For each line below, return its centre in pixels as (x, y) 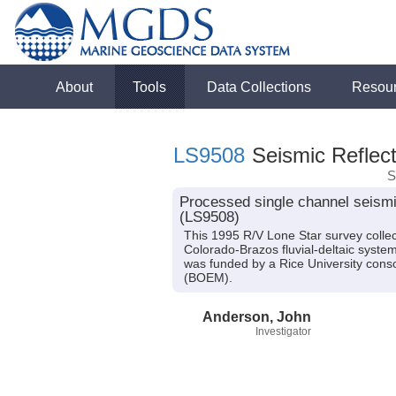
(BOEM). (208, 278)
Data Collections (259, 87)
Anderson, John (257, 316)
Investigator (283, 331)
